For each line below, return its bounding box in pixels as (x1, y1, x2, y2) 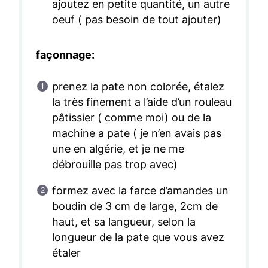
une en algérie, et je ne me (51, 142, 184, 156)
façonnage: (35, 48, 95, 62)
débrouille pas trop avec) (51, 158, 178, 171)
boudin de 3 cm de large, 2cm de (51, 200, 218, 213)
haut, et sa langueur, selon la (51, 215, 196, 229)
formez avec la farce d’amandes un (51, 184, 229, 197)
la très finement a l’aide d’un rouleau (51, 96, 232, 109)
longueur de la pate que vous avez (51, 231, 225, 244)
